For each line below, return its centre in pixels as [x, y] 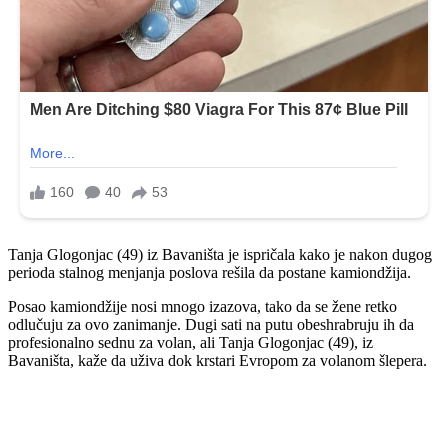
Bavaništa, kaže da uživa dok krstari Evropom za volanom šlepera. [217, 360]
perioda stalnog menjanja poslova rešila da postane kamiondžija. [209, 272]
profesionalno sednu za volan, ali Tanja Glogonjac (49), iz [190, 342]
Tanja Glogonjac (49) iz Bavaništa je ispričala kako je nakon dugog [220, 254]
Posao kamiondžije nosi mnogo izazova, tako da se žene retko [202, 306]
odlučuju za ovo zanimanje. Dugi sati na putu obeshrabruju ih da [211, 324]
